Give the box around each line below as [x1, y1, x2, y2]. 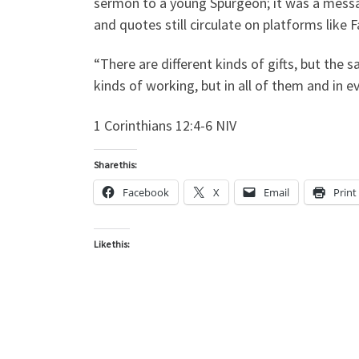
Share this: [94, 158, 137, 171]
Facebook [123, 184, 169, 200]
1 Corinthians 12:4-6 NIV [94, 115, 236, 135]
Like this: [94, 237, 130, 250]
